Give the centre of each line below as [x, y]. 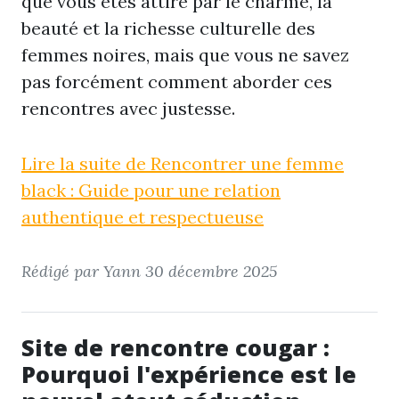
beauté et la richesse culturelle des [168, 28]
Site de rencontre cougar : [175, 347]
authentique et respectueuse [142, 217]
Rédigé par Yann [83, 271]
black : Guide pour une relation [151, 190]
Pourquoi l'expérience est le [189, 374]
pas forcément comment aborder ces [177, 81]
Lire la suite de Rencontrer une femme [183, 163]
